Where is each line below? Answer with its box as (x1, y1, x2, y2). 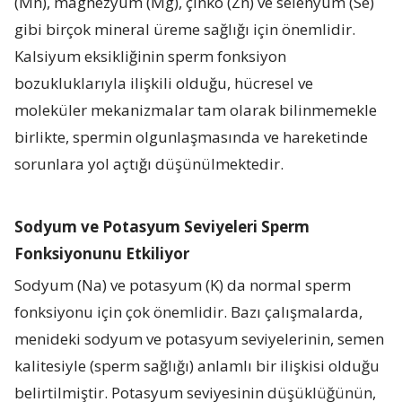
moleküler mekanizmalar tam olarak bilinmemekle (14, 99, 378, 120)
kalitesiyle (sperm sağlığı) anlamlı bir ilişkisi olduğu (14, 354, 380, 376)
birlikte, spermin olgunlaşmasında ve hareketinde (14, 126, 369, 147)
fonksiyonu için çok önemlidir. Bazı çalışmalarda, (14, 301, 363, 322)
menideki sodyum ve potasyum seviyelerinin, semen (14, 328, 385, 349)
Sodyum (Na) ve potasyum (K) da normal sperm (14, 274, 352, 295)
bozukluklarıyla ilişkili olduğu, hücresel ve (14, 72, 314, 93)
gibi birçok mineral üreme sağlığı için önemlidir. (14, 18, 356, 39)
